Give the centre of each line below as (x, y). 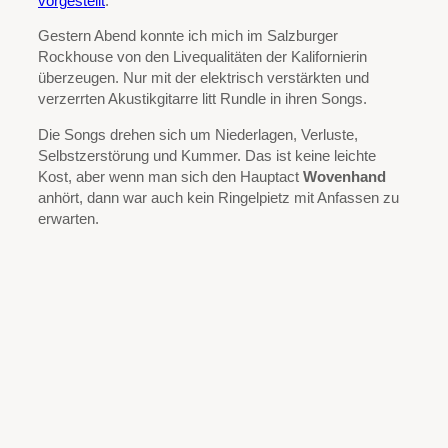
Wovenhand (344, 177)
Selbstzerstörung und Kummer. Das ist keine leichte (207, 156)
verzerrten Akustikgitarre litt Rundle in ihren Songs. (202, 99)
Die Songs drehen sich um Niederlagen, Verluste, (198, 135)
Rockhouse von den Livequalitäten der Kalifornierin (202, 57)
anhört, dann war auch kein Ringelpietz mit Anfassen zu (218, 198)
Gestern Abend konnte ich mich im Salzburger (188, 36)
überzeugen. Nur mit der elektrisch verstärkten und (203, 78)
